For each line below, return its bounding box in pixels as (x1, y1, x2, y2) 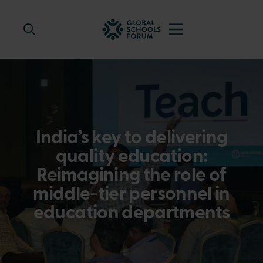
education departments (33, 204, 230, 223)
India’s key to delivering (35, 129, 228, 148)
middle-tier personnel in (33, 186, 230, 204)
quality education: (55, 148, 208, 167)
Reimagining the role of (36, 167, 227, 186)
